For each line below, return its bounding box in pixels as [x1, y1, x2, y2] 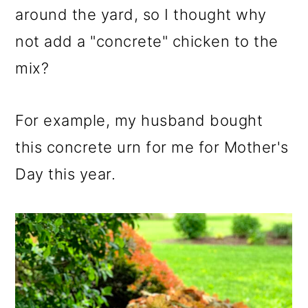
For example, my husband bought [15, 111, 263, 130]
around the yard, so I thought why [15, 5, 267, 24]
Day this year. [15, 165, 116, 184]
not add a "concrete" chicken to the [15, 32, 278, 51]
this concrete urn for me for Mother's [15, 138, 289, 157]
